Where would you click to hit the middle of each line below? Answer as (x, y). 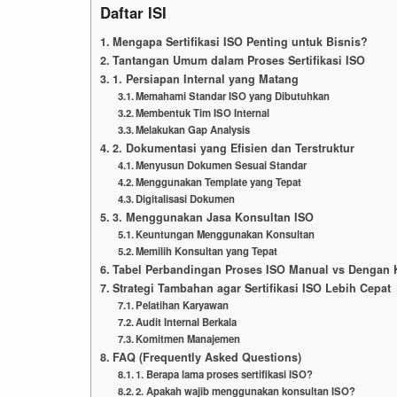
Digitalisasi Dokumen (186, 199)
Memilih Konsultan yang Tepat (207, 251)
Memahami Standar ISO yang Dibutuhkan (233, 96)
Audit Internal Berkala (187, 322)
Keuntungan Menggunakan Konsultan (226, 234)
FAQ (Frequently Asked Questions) (206, 358)
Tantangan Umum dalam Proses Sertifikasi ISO (238, 61)
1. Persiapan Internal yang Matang (205, 79)
